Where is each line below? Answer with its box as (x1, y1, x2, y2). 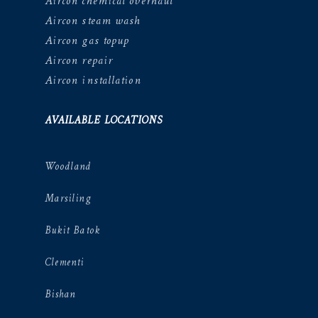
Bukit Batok (44, 220, 100, 243)
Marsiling (44, 188, 91, 211)
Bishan (44, 284, 76, 307)
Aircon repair (44, 48, 114, 74)
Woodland (44, 156, 92, 179)
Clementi (44, 252, 84, 275)
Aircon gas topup (44, 28, 130, 54)
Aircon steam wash (44, 9, 141, 34)
